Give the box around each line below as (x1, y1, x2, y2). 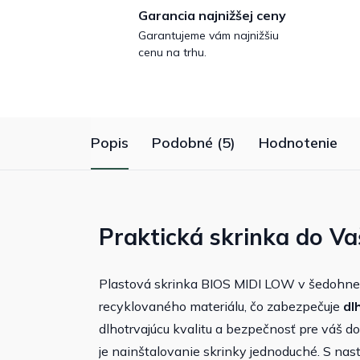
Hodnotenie (259, 133, 337, 153)
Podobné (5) (152, 133, 235, 153)
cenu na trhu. (138, 45, 207, 60)
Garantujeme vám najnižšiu (138, 28, 279, 43)
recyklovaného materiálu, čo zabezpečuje (99, 298, 343, 315)
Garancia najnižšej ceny (138, 7, 286, 24)
